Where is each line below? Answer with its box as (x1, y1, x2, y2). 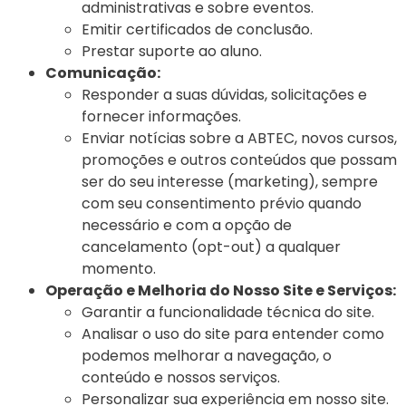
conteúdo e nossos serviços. (82, 367, 280, 389)
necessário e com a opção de (82, 215, 292, 237)
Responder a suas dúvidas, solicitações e (82, 84, 367, 106)
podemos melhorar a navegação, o (82, 345, 332, 367)
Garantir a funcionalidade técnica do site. (82, 302, 374, 324)
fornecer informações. (82, 106, 241, 128)
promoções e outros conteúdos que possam (82, 150, 397, 171)
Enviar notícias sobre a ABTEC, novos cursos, (82, 128, 397, 150)
